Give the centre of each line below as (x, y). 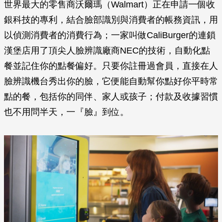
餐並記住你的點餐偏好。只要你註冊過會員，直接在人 (111, 66)
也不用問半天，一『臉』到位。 (66, 112)
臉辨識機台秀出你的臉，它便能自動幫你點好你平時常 (111, 81)
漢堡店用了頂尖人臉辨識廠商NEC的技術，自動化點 (107, 50)
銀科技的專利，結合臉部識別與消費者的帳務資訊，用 (111, 20)
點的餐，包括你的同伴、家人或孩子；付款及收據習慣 (111, 96)
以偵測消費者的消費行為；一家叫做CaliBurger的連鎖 (110, 35)
